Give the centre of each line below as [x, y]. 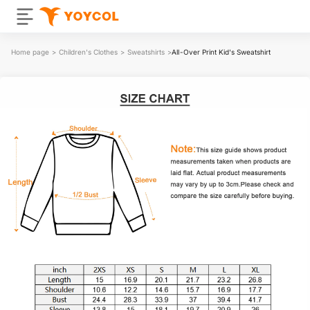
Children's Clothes [88, 52]
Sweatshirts [146, 52]
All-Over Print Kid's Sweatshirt [221, 52]
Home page [30, 52]
